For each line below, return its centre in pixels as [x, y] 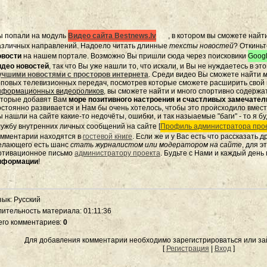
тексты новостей [201, 46]
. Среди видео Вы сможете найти [206, 74]
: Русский [25, 200]
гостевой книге [108, 136]
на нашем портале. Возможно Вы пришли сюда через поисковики [135, 56]
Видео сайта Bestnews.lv [112, 36]
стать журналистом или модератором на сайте [156, 145]
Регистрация [187, 249]
